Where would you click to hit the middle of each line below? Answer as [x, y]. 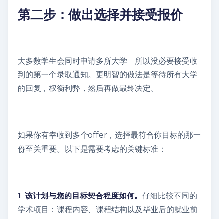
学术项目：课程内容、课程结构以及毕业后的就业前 [108, 209]
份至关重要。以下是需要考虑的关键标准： [92, 149]
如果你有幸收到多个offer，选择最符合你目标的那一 [109, 135]
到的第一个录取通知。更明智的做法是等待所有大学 [108, 74]
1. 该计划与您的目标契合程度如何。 [80, 196]
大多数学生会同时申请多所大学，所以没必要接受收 [108, 61]
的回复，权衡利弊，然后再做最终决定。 [88, 88]
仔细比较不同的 [170, 196]
